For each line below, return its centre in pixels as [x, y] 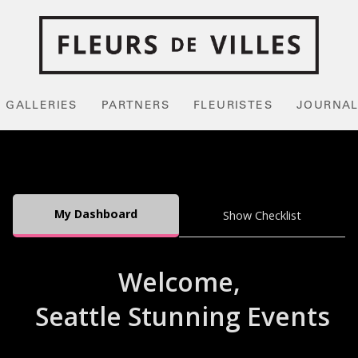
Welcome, [179, 281]
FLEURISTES [233, 106]
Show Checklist [262, 215]
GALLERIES [42, 106]
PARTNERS [135, 106]
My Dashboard [96, 214]
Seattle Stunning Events [182, 316]
